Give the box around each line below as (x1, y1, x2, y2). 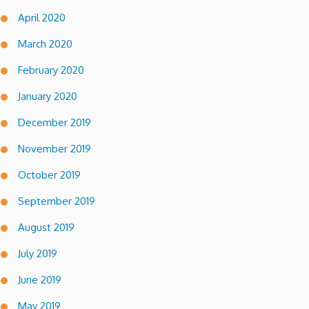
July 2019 (18, 246, 57, 260)
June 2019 (18, 272, 61, 286)
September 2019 (18, 194, 95, 208)
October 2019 (18, 168, 81, 181)
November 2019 (18, 141, 91, 155)
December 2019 (18, 115, 91, 129)
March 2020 (18, 37, 72, 50)
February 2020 (18, 63, 84, 77)
